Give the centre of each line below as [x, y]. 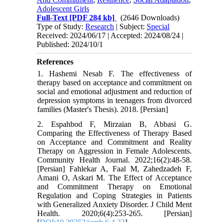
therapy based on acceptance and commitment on [114, 83]
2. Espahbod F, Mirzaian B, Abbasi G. [114, 124]
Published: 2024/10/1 [70, 45]
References [55, 62]
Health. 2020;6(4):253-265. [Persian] [114, 214]
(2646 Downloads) [150, 18]
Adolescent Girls [63, 9]
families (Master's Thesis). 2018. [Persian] [103, 110]
